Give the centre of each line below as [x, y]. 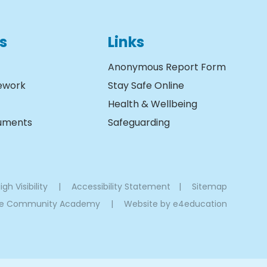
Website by [148, 204]
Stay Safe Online [146, 85]
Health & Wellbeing [152, 104]
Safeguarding [139, 122]
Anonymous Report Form [167, 67]
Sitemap [209, 186]
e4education [200, 204]
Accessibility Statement [121, 186]
